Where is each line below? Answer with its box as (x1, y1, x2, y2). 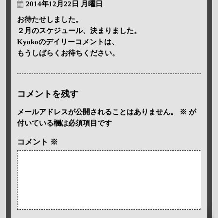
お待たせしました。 (17, 15, 83, 23)
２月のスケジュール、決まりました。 (17, 26, 141, 35)
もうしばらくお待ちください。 (17, 49, 119, 57)
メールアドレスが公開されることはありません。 (17, 108, 178, 116)
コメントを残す (17, 89, 78, 99)
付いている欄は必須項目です (17, 119, 112, 127)
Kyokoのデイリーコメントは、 (17, 37, 119, 46)
